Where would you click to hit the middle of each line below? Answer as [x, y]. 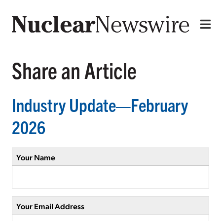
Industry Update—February [100, 104]
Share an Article [74, 70]
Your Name [36, 157]
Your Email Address [50, 206]
